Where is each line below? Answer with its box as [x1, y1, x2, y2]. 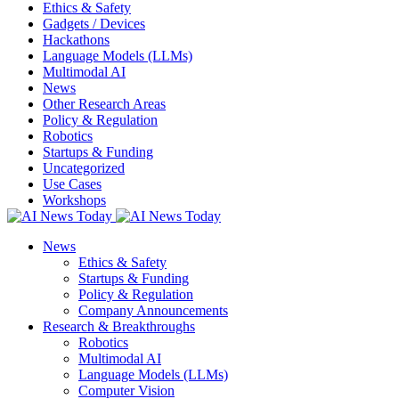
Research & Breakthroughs [43, 318, 195, 334]
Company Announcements [78, 302, 228, 318]
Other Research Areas [43, 95, 166, 111]
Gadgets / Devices [43, 15, 145, 31]
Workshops [43, 191, 106, 208]
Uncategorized [43, 159, 125, 175]
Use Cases [43, 175, 102, 191]
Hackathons [43, 31, 110, 47]
